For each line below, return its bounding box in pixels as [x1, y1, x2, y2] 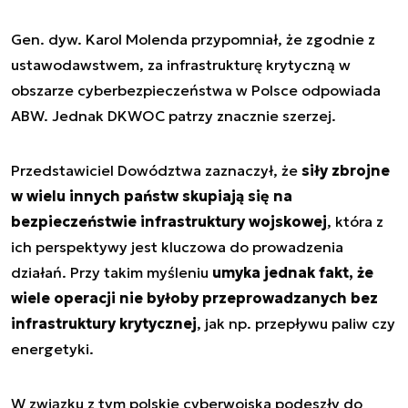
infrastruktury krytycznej [11, 314, 197, 332]
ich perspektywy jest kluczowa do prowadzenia [11, 238, 343, 256]
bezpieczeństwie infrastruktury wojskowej [11, 212, 327, 230]
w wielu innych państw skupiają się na [11, 187, 292, 205]
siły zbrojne [301, 161, 390, 179]
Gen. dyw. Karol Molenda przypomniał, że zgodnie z [11, 30, 375, 48]
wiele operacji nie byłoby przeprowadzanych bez [11, 289, 378, 307]
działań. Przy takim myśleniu [11, 263, 212, 281]
